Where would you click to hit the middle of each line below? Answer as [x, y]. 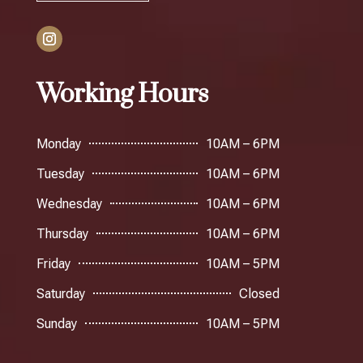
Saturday [60, 293]
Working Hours [122, 94]
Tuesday [60, 173]
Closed [259, 293]
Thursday [62, 233]
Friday [53, 263]
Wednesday [69, 203]
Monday [58, 143]
